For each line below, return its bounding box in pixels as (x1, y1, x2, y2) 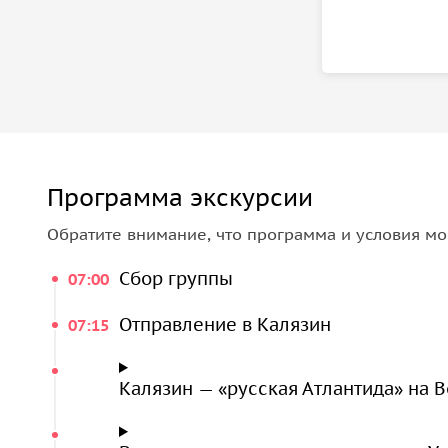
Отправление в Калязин (119, 313, 331, 336)
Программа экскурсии (47, 182, 313, 213)
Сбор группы (119, 267, 233, 290)
